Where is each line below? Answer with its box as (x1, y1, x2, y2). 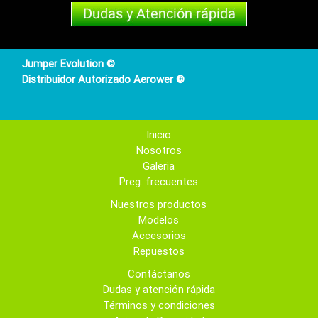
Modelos (138, 213, 180, 226)
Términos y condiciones (102, 298, 215, 312)
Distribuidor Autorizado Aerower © (22, 72, 185, 86)
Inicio (146, 128, 172, 141)
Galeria (143, 159, 175, 172)
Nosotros (136, 143, 182, 157)
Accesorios (131, 229, 186, 242)
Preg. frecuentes (119, 175, 199, 188)
